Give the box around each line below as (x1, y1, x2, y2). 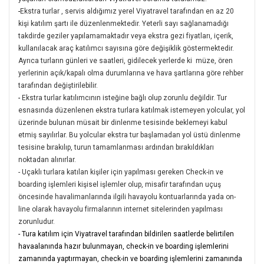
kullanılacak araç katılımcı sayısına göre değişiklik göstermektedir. (18, 44, 234, 52)
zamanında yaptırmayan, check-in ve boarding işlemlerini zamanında (18, 254, 242, 263)
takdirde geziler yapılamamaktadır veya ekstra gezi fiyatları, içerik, (18, 31, 233, 40)
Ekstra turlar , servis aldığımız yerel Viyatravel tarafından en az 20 (20, 6, 234, 15)
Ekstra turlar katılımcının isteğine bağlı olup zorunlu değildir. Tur (22, 93, 227, 102)
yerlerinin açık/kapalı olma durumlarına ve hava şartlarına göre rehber (18, 68, 243, 77)
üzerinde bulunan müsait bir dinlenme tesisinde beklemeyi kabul (18, 118, 227, 127)
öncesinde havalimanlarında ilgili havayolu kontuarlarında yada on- (18, 192, 236, 201)
